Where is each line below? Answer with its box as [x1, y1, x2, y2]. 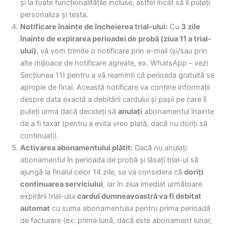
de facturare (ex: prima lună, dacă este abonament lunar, [20, 215, 212, 225]
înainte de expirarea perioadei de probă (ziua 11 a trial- [20, 34, 211, 43]
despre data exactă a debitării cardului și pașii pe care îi [20, 94, 206, 104]
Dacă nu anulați [133, 143, 187, 152]
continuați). [20, 131, 59, 140]
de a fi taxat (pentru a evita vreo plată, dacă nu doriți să [20, 119, 207, 128]
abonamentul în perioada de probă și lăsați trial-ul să [20, 155, 198, 164]
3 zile [181, 22, 200, 31]
